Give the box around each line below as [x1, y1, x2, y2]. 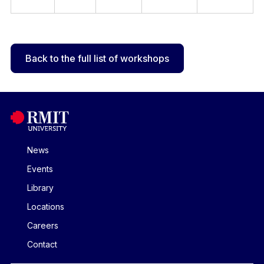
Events [27, 164, 53, 174]
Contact [27, 239, 57, 249]
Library [27, 183, 54, 193]
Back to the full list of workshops [25, 52, 169, 64]
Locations [27, 202, 64, 212]
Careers [27, 220, 58, 230]
